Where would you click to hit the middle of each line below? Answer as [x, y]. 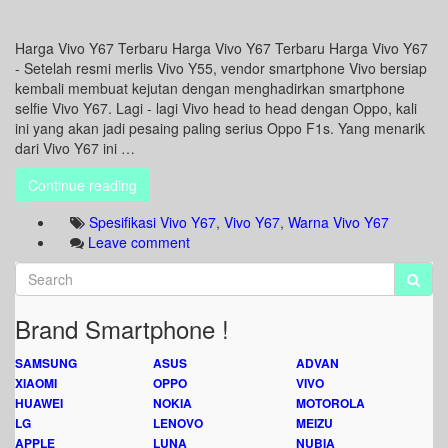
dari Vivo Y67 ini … [75, 148]
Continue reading [82, 185]
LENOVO [178, 423]
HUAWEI [39, 403]
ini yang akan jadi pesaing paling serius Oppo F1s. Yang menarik [220, 128]
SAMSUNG [46, 363]
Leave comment [139, 242]
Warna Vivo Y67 [338, 222]
